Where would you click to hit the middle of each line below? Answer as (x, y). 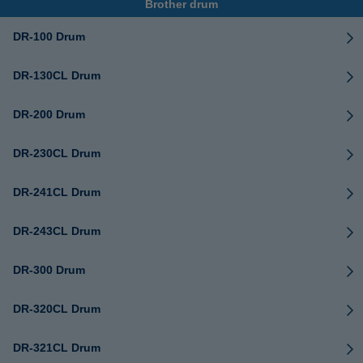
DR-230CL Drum (57, 153)
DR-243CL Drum (57, 231)
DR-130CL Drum (57, 75)
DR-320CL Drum (57, 309)
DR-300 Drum (49, 270)
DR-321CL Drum (57, 348)
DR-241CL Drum (57, 192)
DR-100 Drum (49, 36)
